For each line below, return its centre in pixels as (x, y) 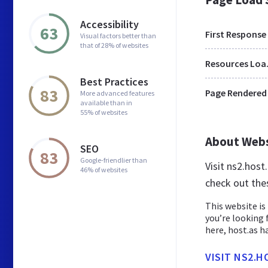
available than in (106, 102)
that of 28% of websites (114, 45)
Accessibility (109, 24)
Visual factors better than (118, 35)
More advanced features (117, 93)
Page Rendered (236, 93)
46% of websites (104, 169)
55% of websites (104, 112)
